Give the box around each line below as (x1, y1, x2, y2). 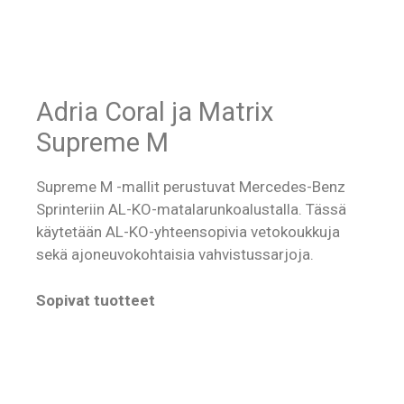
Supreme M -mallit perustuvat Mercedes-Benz (36, 178, 345, 197)
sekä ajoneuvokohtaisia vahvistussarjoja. (36, 245, 314, 264)
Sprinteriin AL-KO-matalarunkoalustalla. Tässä (36, 200, 346, 219)
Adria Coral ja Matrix (36, 96, 273, 128)
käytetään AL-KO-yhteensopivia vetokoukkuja (36, 223, 340, 242)
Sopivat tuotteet (36, 290, 155, 309)
